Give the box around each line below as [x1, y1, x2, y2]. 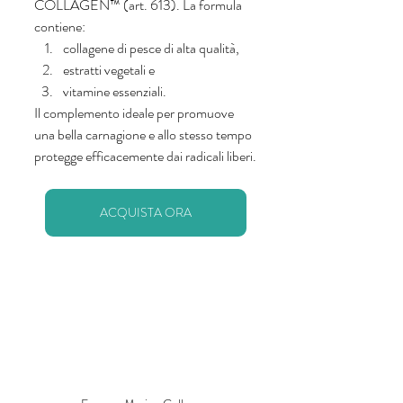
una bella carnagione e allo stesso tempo [34, 123, 255, 145]
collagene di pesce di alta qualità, [63, 37, 242, 58]
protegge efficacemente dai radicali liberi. [34, 145, 256, 166]
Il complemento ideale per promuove [34, 102, 237, 123]
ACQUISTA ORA [99, 202, 192, 221]
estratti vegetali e [63, 58, 157, 80]
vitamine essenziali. [63, 80, 169, 102]
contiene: [34, 15, 85, 37]
